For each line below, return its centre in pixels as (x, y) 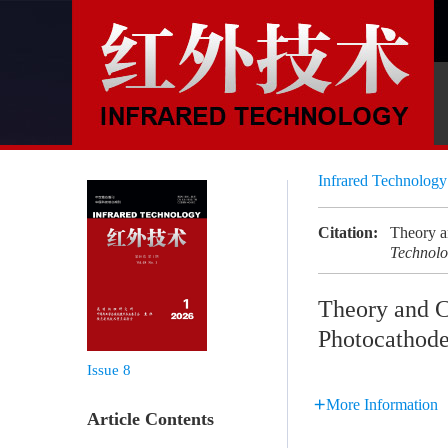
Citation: (348, 232)
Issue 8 (109, 370)
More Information (382, 404)
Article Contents (150, 419)
